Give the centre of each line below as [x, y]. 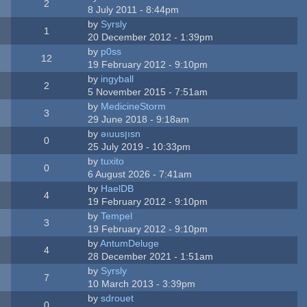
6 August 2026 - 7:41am [140, 174]
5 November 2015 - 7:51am [148, 91]
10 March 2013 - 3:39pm [142, 283]
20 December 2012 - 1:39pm [151, 37]
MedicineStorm [134, 106]
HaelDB [118, 188]
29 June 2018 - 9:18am [139, 119]
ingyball [118, 78]
